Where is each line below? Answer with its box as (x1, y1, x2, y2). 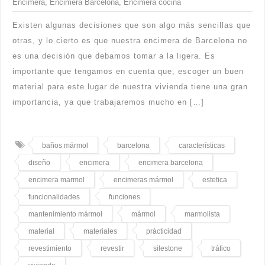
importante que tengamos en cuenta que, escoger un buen (12, 66, 244, 76)
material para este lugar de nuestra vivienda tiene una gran (12, 82, 248, 91)
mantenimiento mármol (28, 209, 102, 218)
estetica (202, 175, 227, 184)
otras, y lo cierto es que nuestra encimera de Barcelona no (12, 35, 247, 45)
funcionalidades (28, 192, 80, 201)
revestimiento (28, 244, 72, 253)
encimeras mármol (114, 175, 173, 184)
